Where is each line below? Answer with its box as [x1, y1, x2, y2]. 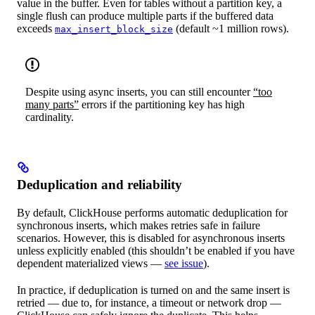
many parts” [25, 98, 79, 111]
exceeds [17, 22, 55, 35]
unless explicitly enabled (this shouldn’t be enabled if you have [17, 245, 295, 257]
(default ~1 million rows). [173, 22, 289, 35]
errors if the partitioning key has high [79, 98, 245, 111]
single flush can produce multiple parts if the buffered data [17, 10, 274, 22]
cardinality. [25, 111, 74, 124]
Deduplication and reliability [17, 177, 182, 193]
